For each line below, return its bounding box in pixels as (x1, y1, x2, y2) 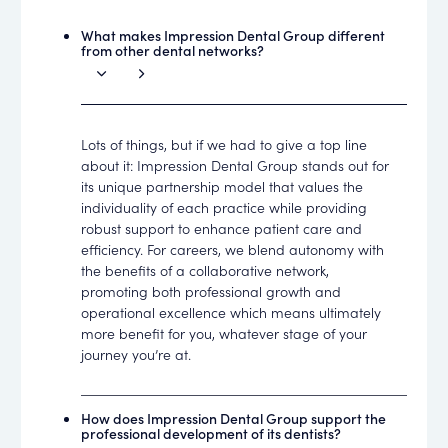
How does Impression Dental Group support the (81, 407, 387, 428)
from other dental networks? (81, 39, 265, 60)
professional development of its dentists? (81, 422, 342, 443)
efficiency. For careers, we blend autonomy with (81, 239, 385, 260)
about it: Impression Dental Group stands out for (81, 155, 390, 176)
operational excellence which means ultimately (81, 302, 382, 323)
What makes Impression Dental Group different (81, 24, 386, 45)
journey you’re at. (81, 344, 192, 365)
